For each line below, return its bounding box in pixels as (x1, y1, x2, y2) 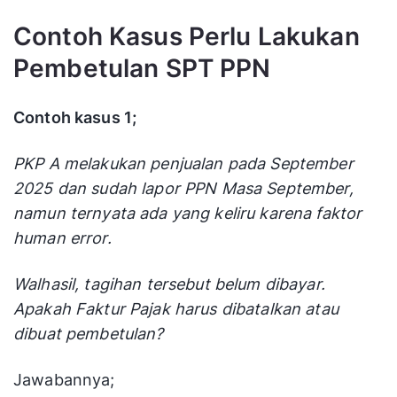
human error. (13, 229, 112, 248)
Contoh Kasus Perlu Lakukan (13, 21, 360, 52)
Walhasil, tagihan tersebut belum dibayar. (13, 275, 325, 294)
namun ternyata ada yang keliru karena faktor (13, 204, 362, 223)
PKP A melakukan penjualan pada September (13, 154, 354, 174)
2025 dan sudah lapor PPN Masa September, (13, 179, 354, 198)
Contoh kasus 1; (13, 108, 137, 128)
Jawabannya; (13, 370, 115, 390)
